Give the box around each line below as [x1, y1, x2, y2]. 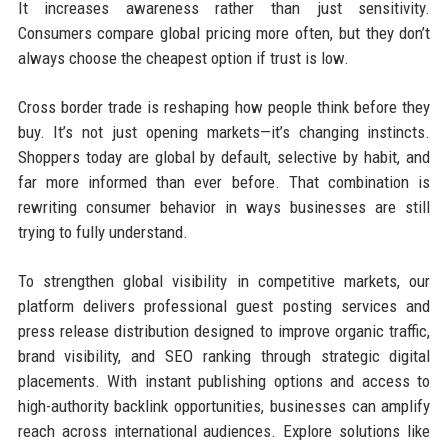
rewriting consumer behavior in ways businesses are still [17, 196, 431, 217]
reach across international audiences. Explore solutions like [17, 420, 431, 441]
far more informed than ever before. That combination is [17, 171, 431, 192]
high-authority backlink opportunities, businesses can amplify [17, 395, 431, 416]
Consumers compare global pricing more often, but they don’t [17, 22, 431, 43]
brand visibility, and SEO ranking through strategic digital [17, 345, 431, 366]
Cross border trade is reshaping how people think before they [17, 96, 431, 117]
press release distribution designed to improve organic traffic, [17, 320, 431, 341]
